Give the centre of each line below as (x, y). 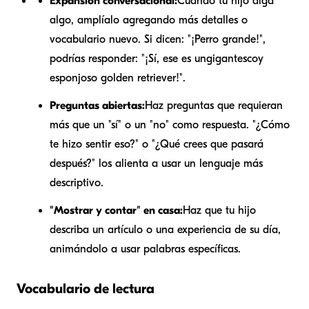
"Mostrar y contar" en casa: (116, 210)
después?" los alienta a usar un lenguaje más (156, 163)
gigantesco (232, 58)
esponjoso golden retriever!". (118, 78)
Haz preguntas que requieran (214, 105)
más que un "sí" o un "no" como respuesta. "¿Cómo (170, 124)
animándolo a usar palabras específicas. (145, 249)
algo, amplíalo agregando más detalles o (149, 20)
